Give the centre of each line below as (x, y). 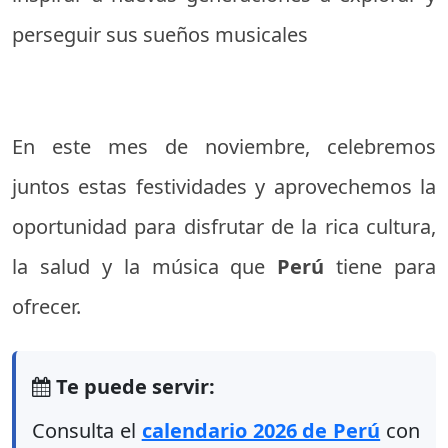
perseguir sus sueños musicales (160, 35)
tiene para (386, 267)
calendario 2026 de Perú (261, 431)
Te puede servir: (133, 387)
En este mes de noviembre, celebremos (224, 147)
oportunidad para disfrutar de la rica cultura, (224, 227)
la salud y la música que (145, 267)
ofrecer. (46, 307)
